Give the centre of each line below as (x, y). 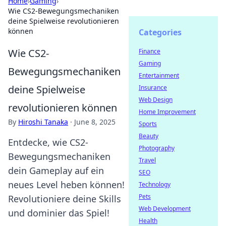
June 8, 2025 (95, 122)
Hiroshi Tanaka (43, 122)
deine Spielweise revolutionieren (64, 21)
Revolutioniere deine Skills (65, 199)
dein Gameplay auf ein (56, 171)
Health (148, 221)
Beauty (149, 136)
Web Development (165, 209)
